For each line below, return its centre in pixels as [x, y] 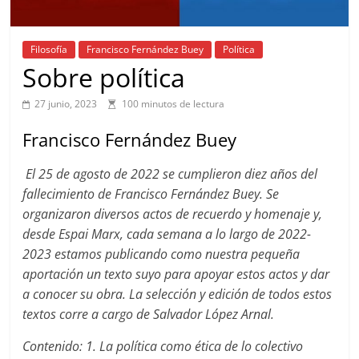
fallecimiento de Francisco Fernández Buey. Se [151, 194]
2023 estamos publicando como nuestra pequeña [161, 254]
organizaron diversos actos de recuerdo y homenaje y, [173, 214]
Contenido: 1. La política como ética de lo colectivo [163, 346]
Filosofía [49, 49]
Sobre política [104, 77]
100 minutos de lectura [173, 103]
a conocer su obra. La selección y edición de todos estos [177, 294]
